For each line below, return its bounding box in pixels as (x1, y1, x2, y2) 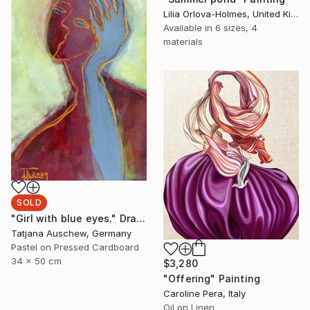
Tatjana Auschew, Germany (11, 227, 131, 239)
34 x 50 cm (11, 255, 62, 266)
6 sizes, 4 (215, 22, 257, 34)
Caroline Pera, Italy (163, 288, 246, 300)
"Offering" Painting (163, 273, 261, 285)
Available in (163, 22, 215, 34)
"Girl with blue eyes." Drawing (136, 212, 146, 224)
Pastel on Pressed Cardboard (11, 241, 139, 253)
